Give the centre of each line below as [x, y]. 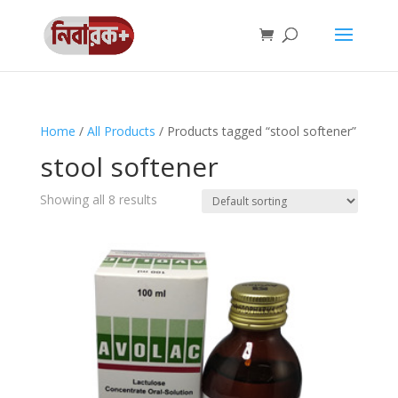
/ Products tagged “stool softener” [255, 131]
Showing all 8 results [98, 199]
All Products [121, 131]
